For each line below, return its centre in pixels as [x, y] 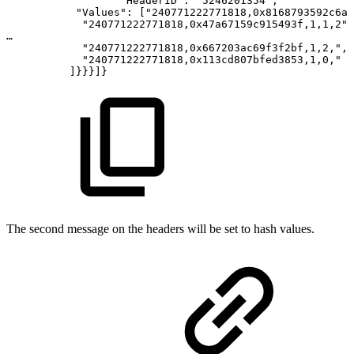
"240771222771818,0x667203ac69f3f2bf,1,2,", [215, 47]
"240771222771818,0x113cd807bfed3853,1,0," [212, 59]
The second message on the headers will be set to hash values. [160, 228]
